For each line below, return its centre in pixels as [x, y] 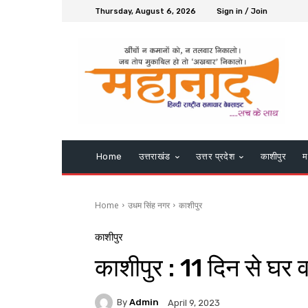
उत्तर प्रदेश [216, 156]
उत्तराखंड [154, 156]
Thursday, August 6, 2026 [145, 11]
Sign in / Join [242, 11]
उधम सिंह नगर [149, 205]
